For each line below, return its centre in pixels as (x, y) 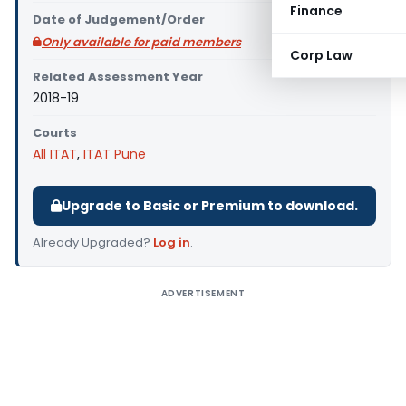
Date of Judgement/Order (119, 19)
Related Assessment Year (118, 77)
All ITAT (55, 154)
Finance (316, 11)
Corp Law (321, 55)
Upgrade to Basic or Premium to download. (210, 206)
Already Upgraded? (93, 242)
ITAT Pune (115, 154)
